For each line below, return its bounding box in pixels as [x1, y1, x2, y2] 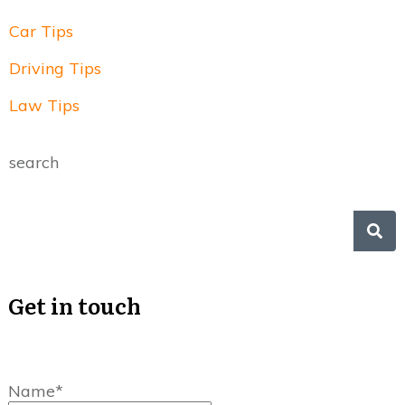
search [9, 152, 59, 174]
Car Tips [9, 21, 73, 42]
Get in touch [8, 289, 141, 322]
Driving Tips [9, 58, 101, 80]
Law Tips [9, 95, 80, 117]
